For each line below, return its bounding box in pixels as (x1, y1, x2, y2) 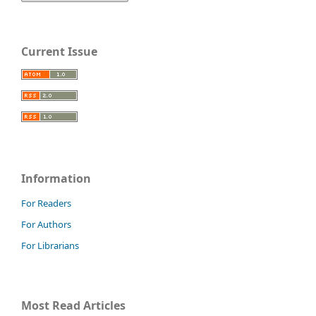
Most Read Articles (21, 297, 126, 313)
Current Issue (21, 44, 97, 60)
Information (21, 171, 91, 187)
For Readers (21, 197, 71, 210)
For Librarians (21, 238, 79, 252)
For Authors (21, 218, 71, 231)
